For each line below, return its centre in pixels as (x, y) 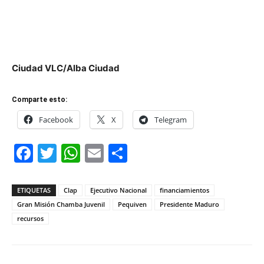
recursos (30, 218)
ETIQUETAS (34, 190)
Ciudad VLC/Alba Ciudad (67, 68)
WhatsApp (127, 153)
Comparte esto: (39, 100)
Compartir (172, 153)
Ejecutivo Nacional (118, 190)
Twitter (88, 153)
